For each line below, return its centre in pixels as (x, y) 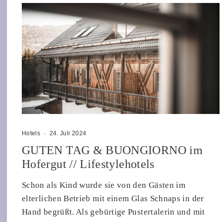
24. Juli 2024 (68, 134)
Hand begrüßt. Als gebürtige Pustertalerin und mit (113, 212)
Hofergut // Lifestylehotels (88, 164)
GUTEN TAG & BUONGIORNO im (112, 150)
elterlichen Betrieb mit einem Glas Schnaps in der (113, 199)
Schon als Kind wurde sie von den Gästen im (104, 185)
